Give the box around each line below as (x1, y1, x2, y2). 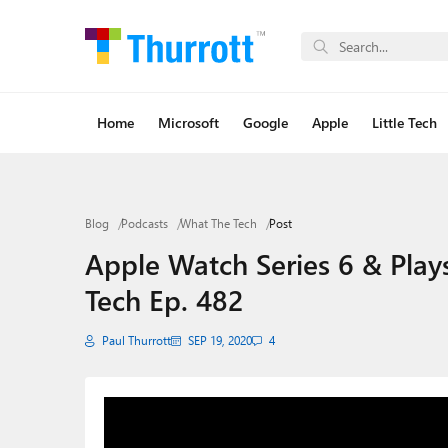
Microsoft (157, 113, 219, 132)
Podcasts (120, 216, 168, 231)
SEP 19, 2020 (187, 333, 252, 348)
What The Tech (179, 216, 257, 231)
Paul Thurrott (101, 333, 171, 348)
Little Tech (371, 113, 437, 132)
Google (242, 113, 288, 132)
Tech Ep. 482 (84, 280, 244, 318)
